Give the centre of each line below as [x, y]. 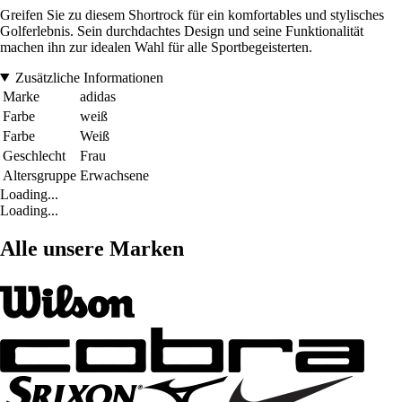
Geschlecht [34, 155]
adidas [98, 96]
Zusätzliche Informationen [89, 77]
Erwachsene [114, 175]
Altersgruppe [39, 175]
